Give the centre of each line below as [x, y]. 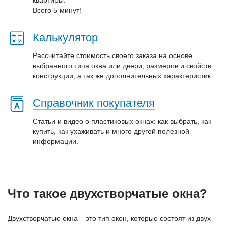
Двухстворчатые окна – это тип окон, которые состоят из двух [109, 218]
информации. [55, 141]
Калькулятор [65, 37]
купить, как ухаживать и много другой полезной [111, 131]
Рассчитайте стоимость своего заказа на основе [112, 55]
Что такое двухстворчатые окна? [107, 193]
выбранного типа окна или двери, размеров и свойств [122, 65]
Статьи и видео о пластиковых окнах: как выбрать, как [122, 121]
